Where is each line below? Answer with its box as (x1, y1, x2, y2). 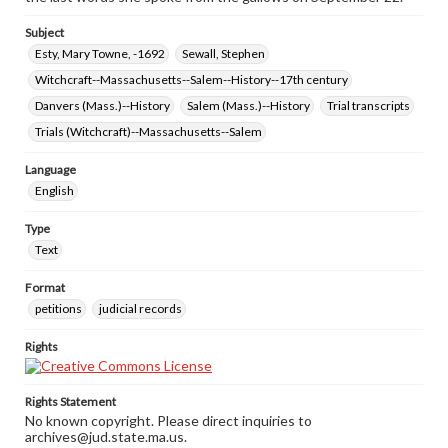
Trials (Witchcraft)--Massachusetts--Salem (35, 124, 262, 139)
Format (25, 280, 65, 295)
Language (25, 162, 76, 177)
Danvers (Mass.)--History (35, 98, 170, 113)
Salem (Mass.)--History (187, 98, 310, 113)
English (35, 183, 74, 198)
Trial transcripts (327, 98, 410, 113)
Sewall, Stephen (182, 46, 265, 61)
